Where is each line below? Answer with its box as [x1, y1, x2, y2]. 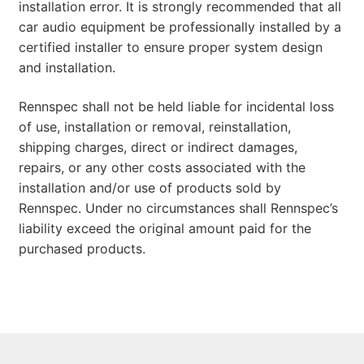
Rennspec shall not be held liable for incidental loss [18, 98, 334, 115]
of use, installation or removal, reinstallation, [18, 119, 291, 136]
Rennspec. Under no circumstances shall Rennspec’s [18, 200, 338, 217]
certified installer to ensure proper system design [18, 39, 323, 56]
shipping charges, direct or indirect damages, [18, 139, 297, 156]
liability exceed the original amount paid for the [18, 220, 311, 237]
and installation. [18, 59, 115, 76]
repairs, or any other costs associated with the [18, 159, 305, 176]
